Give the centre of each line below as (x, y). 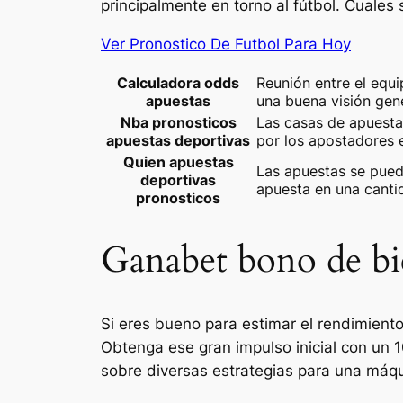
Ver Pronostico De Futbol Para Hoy (226, 45)
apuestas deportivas (178, 140)
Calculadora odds (178, 82)
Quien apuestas (178, 161)
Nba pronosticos (178, 122)
